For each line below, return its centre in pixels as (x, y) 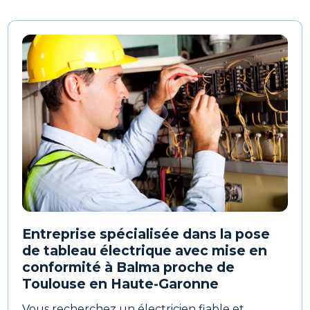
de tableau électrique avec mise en (145, 251)
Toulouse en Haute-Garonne (121, 284)
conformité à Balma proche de (129, 267)
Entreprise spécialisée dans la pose (146, 234)
